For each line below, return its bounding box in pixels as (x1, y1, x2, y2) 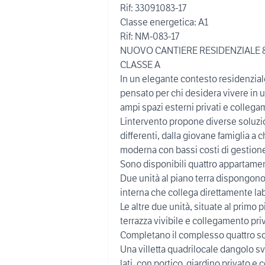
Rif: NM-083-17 (120, 30, 179, 42)
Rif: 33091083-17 (120, 2, 186, 14)
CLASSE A (120, 59, 160, 70)
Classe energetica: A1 (120, 16, 208, 28)
